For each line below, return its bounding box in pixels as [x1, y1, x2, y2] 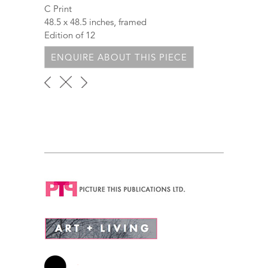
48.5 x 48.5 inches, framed [44, 16, 147, 28]
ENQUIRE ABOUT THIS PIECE [51, 51, 188, 63]
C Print [44, 2, 72, 14]
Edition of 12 [44, 29, 95, 41]
